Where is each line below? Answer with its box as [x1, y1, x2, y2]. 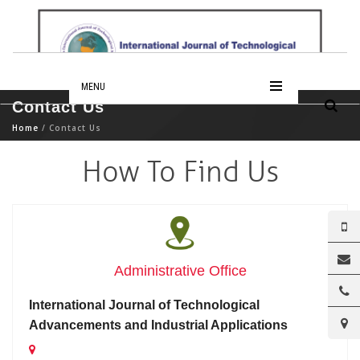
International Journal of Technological [29, 298, 260, 312]
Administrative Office [113, 263, 247, 279]
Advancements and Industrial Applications [29, 318, 288, 332]
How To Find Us [81, 154, 279, 190]
